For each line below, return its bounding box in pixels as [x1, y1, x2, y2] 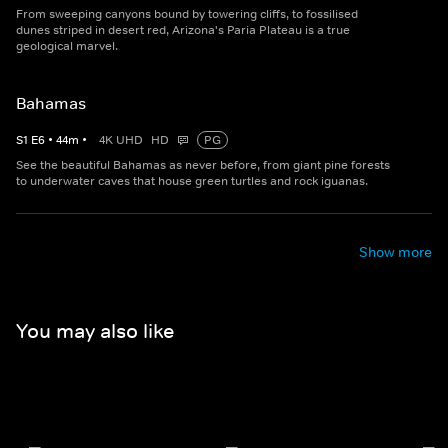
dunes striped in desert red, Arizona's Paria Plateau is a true [16, 22, 350, 39]
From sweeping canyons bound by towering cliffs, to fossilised [16, 6, 358, 23]
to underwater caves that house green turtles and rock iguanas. [16, 173, 368, 190]
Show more [359, 243, 432, 262]
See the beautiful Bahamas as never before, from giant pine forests [16, 157, 390, 174]
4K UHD [99, 132, 143, 149]
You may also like [16, 318, 174, 343]
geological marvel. [16, 38, 118, 55]
